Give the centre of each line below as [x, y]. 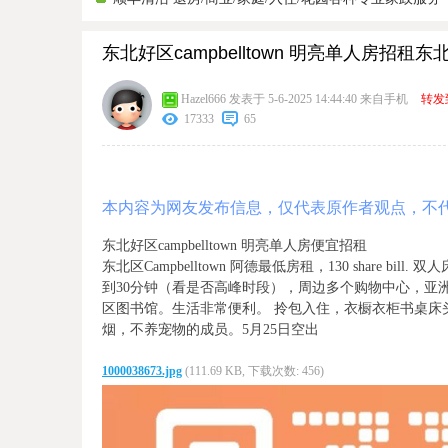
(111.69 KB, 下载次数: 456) [254, 370]
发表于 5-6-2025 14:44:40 [291, 98]
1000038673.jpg [142, 370]
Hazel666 [203, 98]
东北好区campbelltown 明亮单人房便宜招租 [234, 245]
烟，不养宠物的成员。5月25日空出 [210, 329]
